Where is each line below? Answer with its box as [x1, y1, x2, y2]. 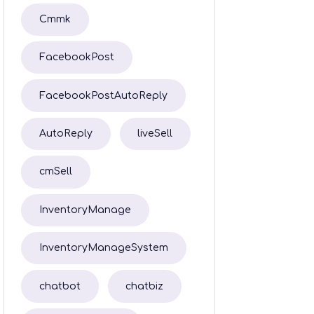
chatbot [39, 280, 81, 292]
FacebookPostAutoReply [39, 90, 168, 101]
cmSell [39, 166, 72, 177]
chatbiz [125, 280, 164, 292]
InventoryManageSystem [39, 243, 168, 254]
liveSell [137, 128, 173, 139]
